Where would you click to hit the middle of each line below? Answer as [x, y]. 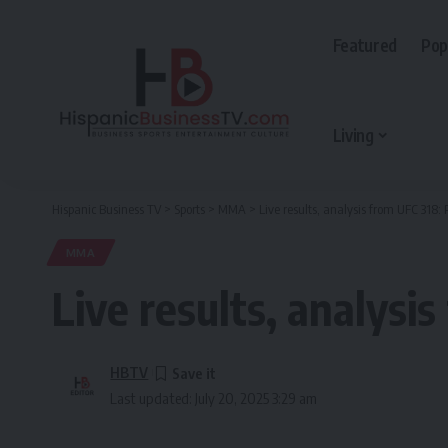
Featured [364, 44]
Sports [189, 209]
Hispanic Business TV [106, 209]
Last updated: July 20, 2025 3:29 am [214, 398]
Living [353, 134]
